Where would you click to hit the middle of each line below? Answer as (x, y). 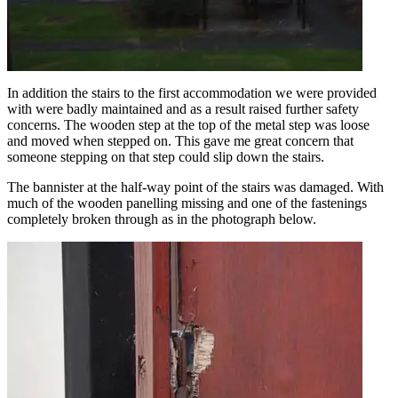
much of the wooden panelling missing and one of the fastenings (187, 203)
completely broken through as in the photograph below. (162, 219)
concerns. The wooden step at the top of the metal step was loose (188, 125)
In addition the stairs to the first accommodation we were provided (192, 93)
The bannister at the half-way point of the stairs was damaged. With (195, 187)
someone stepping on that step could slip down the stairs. (166, 157)
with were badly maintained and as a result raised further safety (183, 109)
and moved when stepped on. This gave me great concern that (180, 141)
